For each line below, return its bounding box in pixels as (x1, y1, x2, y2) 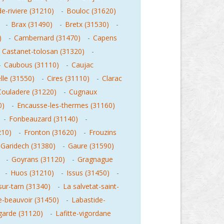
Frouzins (89, 127, 116, 137)
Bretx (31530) (65, 19, 109, 29)
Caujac (71, 60, 93, 69)
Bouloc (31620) (66, 6, 116, 15)
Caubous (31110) (4, 60, 59, 69)
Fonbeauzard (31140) (9, 114, 78, 123)
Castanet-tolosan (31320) (2, 46, 84, 56)
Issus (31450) (66, 168, 109, 177)
